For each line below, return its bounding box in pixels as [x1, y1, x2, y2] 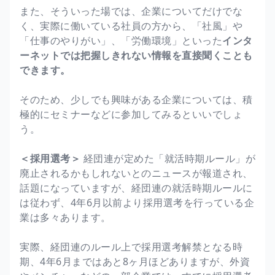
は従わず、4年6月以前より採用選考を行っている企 [20, 196, 254, 210]
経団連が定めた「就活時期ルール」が [80, 152, 255, 166]
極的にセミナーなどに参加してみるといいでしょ [20, 107, 242, 122]
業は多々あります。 [20, 211, 111, 225]
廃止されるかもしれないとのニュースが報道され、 [20, 166, 253, 180]
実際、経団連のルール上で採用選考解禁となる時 [20, 240, 242, 254]
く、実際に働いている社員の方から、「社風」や [20, 19, 242, 33]
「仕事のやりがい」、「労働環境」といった [20, 34, 222, 48]
